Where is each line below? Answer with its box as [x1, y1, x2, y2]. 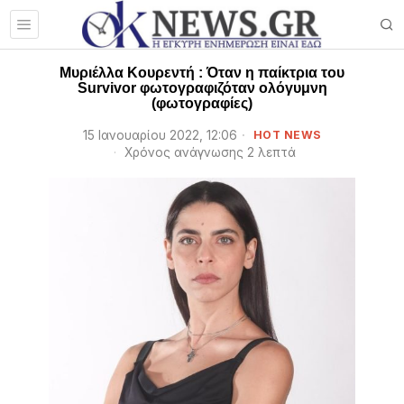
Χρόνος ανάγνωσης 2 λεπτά [120, 145, 296, 160]
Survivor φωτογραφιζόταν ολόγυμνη [77, 80, 327, 96]
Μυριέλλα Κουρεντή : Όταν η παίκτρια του [60, 65, 344, 80]
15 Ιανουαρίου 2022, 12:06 [82, 128, 237, 142]
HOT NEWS [252, 128, 322, 142]
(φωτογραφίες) [151, 96, 252, 111]
